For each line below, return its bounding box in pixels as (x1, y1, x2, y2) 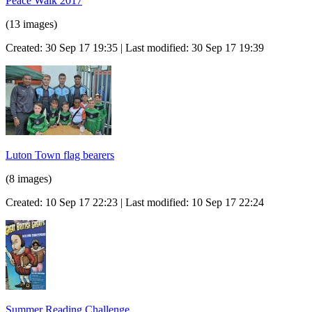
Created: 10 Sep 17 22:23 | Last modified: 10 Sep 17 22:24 (6, 196, 264, 208)
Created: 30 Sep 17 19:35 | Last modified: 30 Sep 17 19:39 (6, 41, 264, 54)
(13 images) (6, 17, 57, 30)
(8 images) (6, 172, 52, 185)
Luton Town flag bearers (6, 148, 114, 161)
